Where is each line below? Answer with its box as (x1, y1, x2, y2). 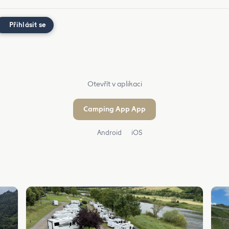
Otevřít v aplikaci (87, 79, 142, 88)
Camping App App (83, 104, 146, 113)
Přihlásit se (9, 20, 47, 29)
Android (95, 128, 122, 136)
